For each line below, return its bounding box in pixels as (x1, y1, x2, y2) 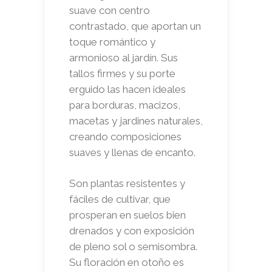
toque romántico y (69, 35, 155, 48)
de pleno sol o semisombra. (69, 240, 197, 253)
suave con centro (69, 4, 150, 16)
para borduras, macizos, (69, 98, 180, 111)
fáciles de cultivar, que (69, 192, 171, 205)
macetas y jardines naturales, (69, 114, 203, 127)
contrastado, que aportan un (69, 19, 201, 32)
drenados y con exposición (69, 224, 194, 237)
